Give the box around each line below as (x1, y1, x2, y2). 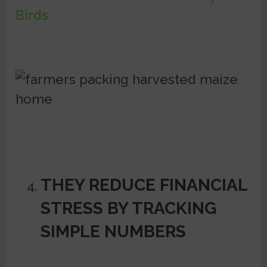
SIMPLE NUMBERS (40, 222, 186, 242)
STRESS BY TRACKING (40, 198, 216, 219)
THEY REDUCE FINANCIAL (40, 175, 247, 195)
